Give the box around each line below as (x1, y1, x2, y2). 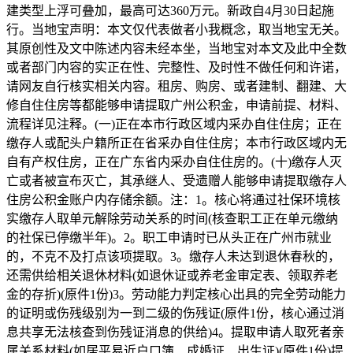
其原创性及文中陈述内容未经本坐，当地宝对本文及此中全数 (6, 41, 347, 55)
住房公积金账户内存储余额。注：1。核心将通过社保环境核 (6, 192, 340, 206)
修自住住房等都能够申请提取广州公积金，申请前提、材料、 (6, 98, 347, 112)
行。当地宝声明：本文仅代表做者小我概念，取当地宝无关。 (6, 22, 347, 36)
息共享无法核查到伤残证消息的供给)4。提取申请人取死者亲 (6, 325, 344, 339)
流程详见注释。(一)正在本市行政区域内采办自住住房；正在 (6, 117, 342, 131)
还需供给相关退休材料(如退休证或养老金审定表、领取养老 (6, 268, 338, 282)
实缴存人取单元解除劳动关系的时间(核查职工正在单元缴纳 (6, 211, 338, 225)
